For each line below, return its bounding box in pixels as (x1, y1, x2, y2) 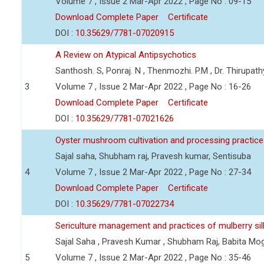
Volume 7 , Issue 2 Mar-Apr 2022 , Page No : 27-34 (55, 167, 251, 177)
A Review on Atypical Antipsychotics (55, 49, 196, 60)
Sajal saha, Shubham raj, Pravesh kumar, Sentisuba (55, 151, 251, 161)
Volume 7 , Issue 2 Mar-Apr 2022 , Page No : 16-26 (55, 81, 251, 92)
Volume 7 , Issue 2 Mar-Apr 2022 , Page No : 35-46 (55, 252, 251, 263)
